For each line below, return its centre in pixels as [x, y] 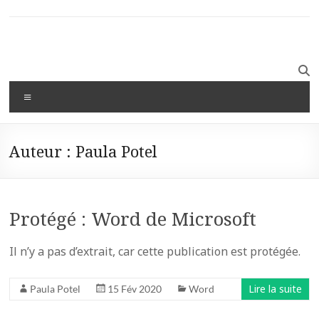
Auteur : [43, 151]
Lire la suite [275, 288]
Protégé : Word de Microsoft [133, 218]
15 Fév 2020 [135, 288]
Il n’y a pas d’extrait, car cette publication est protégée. [155, 251]
